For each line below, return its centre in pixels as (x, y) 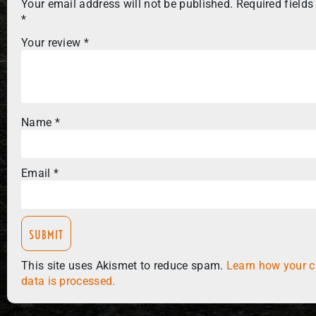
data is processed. (68, 281)
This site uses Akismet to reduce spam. (124, 266)
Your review (53, 42)
